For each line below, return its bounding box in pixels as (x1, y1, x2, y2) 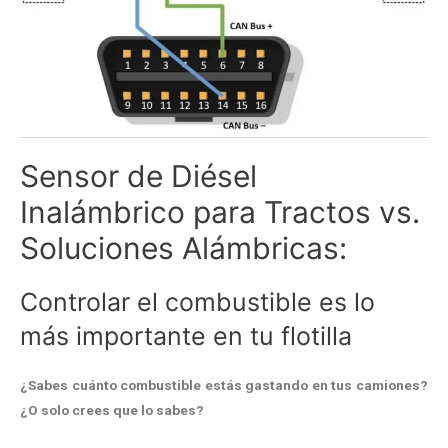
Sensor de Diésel (20, 157, 257, 194)
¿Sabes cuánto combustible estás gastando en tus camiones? (20, 376, 428, 393)
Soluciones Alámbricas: (20, 229, 347, 266)
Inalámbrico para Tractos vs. (20, 193, 420, 230)
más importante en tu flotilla (20, 320, 352, 351)
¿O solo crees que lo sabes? (20, 401, 204, 418)
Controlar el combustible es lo (20, 286, 375, 317)
